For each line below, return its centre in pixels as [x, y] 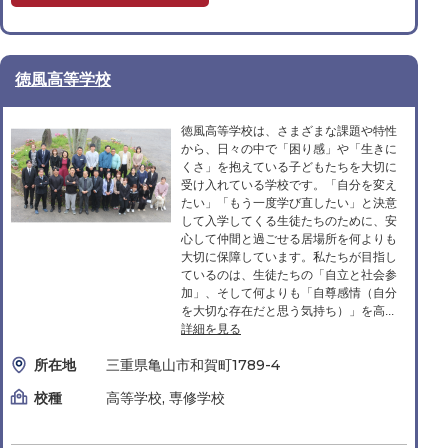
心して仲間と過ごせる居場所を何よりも [289, 239]
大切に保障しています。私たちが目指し [289, 257]
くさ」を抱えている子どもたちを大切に [289, 167]
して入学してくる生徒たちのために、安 [289, 221]
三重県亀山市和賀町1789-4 [193, 365]
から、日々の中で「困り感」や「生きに [289, 149]
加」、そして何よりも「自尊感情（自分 [289, 293]
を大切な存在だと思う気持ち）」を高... [287, 311]
